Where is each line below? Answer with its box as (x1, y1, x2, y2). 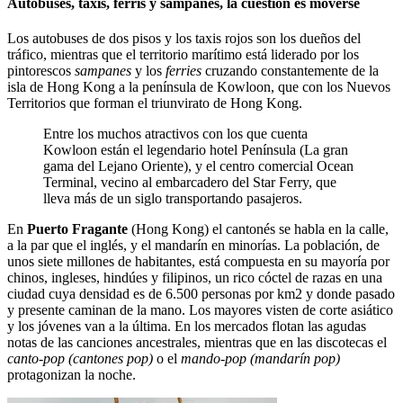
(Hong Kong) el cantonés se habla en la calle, (128, 221, 389, 237)
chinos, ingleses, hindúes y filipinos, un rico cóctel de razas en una (7, 270, 382, 286)
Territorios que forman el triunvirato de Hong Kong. (7, 95, 302, 112)
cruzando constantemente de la (201, 63, 379, 79)
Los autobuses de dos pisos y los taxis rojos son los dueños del (7, 31, 361, 47)
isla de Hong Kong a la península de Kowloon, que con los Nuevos (7, 79, 390, 95)
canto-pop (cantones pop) (7, 351, 153, 367)
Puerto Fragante (27, 221, 128, 237)
